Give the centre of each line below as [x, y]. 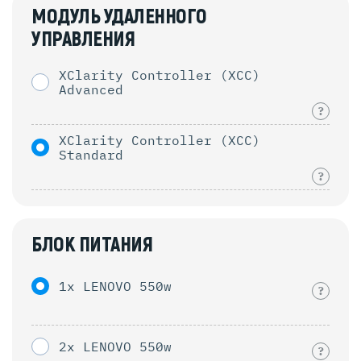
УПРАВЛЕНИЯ [83, 39]
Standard [91, 154]
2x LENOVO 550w [115, 346]
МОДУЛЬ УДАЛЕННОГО [119, 17]
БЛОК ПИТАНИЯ [92, 245]
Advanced [91, 89]
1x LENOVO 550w [115, 286]
